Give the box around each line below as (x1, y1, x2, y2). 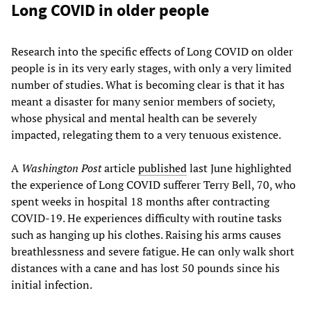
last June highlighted (187, 160, 292, 176)
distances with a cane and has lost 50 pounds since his (11, 260, 280, 276)
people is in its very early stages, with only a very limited (11, 60, 292, 76)
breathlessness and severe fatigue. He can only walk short (11, 243, 294, 259)
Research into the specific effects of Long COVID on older (11, 43, 293, 59)
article (101, 160, 138, 176)
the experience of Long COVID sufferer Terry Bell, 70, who (11, 176, 296, 192)
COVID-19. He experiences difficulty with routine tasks (11, 210, 282, 226)
